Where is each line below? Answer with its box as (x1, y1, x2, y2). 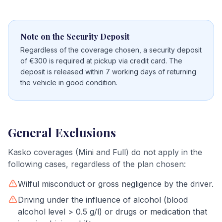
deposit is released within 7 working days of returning (20, 67, 196, 76)
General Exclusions (8, 124, 116, 140)
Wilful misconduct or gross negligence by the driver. (18, 179, 214, 189)
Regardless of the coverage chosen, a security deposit (20, 46, 202, 54)
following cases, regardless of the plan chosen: (8, 159, 186, 169)
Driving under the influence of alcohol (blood (18, 195, 188, 205)
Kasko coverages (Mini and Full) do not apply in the (8, 147, 202, 157)
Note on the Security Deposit (20, 31, 129, 42)
